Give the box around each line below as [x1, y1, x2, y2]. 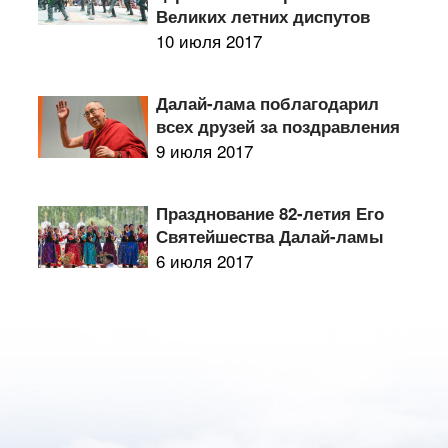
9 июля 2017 [155, 138, 253, 163]
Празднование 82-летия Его [155, 201, 384, 225]
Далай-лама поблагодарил [155, 91, 379, 115]
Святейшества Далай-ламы [155, 224, 384, 248]
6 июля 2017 [155, 248, 253, 273]
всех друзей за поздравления [155, 114, 400, 138]
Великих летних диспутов [155, 4, 370, 28]
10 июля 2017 [155, 28, 262, 53]
